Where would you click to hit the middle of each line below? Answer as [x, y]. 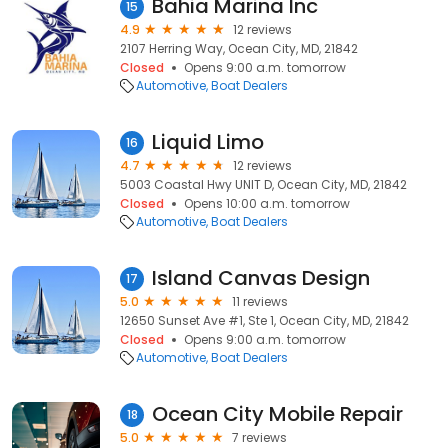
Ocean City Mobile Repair [277, 414]
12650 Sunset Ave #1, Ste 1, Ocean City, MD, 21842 [264, 320]
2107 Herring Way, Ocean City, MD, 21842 [239, 48]
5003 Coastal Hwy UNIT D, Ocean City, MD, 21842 [263, 184]
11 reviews [260, 301]
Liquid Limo [208, 142]
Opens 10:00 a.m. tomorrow [267, 203]
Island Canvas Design [261, 278]
